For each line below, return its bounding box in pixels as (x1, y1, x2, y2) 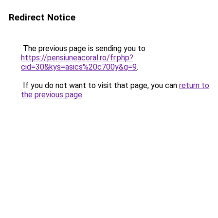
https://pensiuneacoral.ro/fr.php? (21, 53, 133, 62)
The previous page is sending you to (21, 44, 145, 53)
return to (179, 81, 209, 90)
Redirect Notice (9, 12, 75, 23)
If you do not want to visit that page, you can (21, 81, 179, 90)
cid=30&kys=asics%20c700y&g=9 (21, 62, 137, 72)
